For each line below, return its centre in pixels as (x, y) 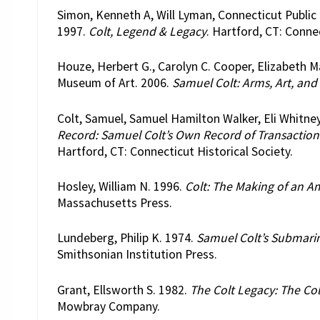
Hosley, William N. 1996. (121, 186)
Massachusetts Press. (114, 202)
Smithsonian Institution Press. (137, 255)
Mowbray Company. (108, 306)
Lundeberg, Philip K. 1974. (126, 238)
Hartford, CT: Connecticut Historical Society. (175, 151)
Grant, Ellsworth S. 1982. (123, 290)
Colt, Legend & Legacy (147, 31)
